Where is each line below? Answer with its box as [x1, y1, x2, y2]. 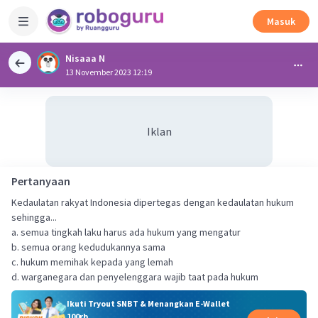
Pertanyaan [11, 174, 70, 188]
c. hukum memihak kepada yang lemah [11, 256, 173, 268]
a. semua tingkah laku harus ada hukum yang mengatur [11, 226, 241, 238]
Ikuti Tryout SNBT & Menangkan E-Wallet [66, 297, 230, 309]
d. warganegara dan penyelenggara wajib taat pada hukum [11, 270, 258, 283]
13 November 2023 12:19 [65, 67, 152, 77]
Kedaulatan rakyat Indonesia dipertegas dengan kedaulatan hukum [11, 196, 294, 209]
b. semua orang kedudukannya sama [11, 241, 165, 253]
